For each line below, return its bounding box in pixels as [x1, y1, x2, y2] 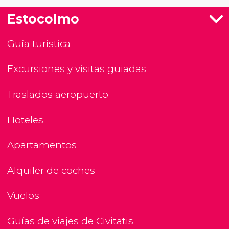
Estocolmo [7, 11, 79, 27]
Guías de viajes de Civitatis [7, 215, 133, 227]
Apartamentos [7, 139, 77, 151]
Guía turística [7, 37, 71, 50]
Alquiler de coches [7, 164, 95, 176]
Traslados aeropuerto [7, 88, 108, 100]
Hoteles [7, 113, 43, 126]
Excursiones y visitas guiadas [7, 63, 146, 75]
